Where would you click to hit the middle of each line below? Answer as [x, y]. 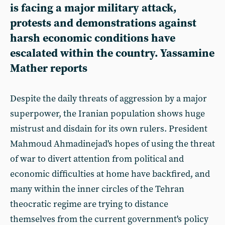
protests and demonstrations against [103, 23]
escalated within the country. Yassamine [112, 53]
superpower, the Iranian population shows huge [107, 114]
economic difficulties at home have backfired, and [110, 174]
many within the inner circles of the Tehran [97, 189]
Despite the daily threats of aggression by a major [108, 99]
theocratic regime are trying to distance [89, 204]
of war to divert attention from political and [97, 159]
